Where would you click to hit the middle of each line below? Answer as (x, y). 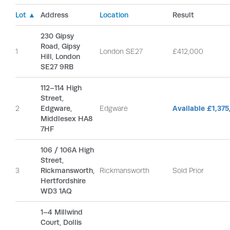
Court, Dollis (61, 222)
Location (114, 15)
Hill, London (60, 56)
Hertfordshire (63, 181)
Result (183, 15)
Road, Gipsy (60, 46)
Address (54, 15)
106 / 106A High (67, 150)
